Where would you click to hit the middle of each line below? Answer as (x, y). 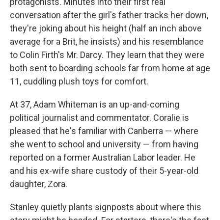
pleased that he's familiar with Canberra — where (104, 131)
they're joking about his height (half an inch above (106, 28)
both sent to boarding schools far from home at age (110, 68)
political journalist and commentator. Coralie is (99, 118)
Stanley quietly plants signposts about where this (106, 207)
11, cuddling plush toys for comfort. (79, 81)
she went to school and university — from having (104, 144)
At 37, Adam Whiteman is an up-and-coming (95, 104)
